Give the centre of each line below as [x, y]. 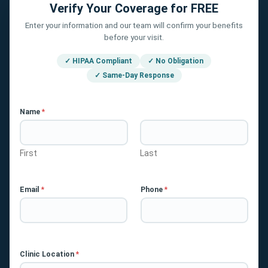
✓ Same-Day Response [134, 76]
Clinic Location [48, 254]
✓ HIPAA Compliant [98, 61]
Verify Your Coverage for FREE [134, 9]
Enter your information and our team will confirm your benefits [134, 25]
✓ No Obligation [176, 61]
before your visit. [134, 37]
